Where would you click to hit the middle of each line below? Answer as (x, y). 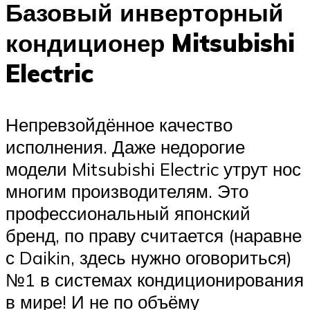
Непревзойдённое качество (119, 124)
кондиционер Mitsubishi (150, 43)
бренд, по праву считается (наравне (154, 235)
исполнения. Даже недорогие (125, 146)
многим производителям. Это (127, 191)
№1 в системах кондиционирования (155, 279)
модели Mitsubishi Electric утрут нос (153, 168)
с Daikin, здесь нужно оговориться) (149, 257)
